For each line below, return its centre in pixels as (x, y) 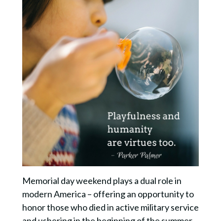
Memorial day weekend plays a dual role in (102, 181)
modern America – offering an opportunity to (108, 194)
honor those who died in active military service (110, 207)
